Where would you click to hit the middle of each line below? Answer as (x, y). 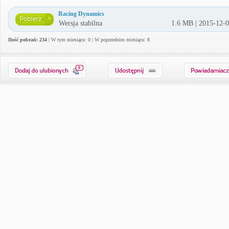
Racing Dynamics (81, 14)
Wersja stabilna (81, 23)
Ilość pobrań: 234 (28, 40)
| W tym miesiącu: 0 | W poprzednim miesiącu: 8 (98, 40)
